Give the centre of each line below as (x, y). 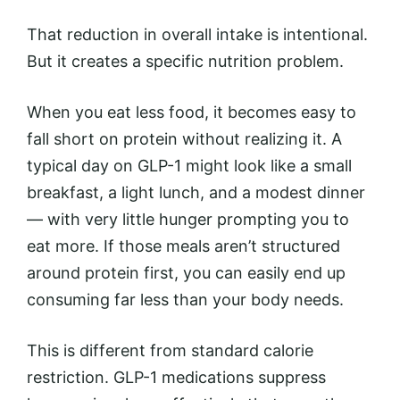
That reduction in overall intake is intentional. (197, 34)
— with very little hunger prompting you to (188, 219)
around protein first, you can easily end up (186, 272)
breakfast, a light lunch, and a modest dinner (196, 192)
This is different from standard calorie (170, 350)
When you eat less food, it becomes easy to (192, 112)
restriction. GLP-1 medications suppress (176, 377)
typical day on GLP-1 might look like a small (189, 165)
